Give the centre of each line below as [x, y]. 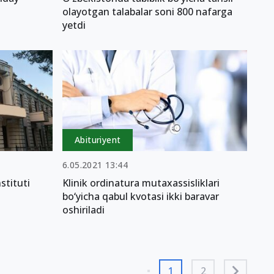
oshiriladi [83, 210]
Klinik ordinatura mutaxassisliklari [141, 183]
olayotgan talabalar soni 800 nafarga [147, 11]
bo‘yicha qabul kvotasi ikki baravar [141, 197]
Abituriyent [98, 140]
